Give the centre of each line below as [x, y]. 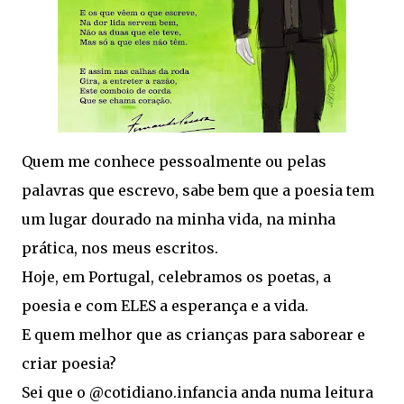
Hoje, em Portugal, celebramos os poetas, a [176, 277]
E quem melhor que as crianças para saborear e [193, 335]
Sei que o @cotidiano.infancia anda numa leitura [197, 392]
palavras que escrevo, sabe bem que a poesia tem [198, 190]
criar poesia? [69, 363]
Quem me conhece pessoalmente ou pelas [174, 161]
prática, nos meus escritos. [120, 248]
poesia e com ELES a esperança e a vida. [165, 306]
